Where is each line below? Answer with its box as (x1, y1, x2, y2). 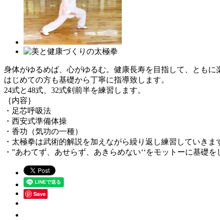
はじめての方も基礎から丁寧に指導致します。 (4, 75, 169, 84)
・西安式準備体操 (4, 116, 67, 125)
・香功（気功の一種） (4, 127, 82, 136)
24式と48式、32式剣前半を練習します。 (4, 85, 145, 94)
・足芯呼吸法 (4, 106, 51, 115)
